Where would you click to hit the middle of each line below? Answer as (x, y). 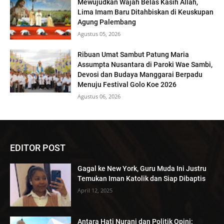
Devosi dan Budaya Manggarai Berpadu (140, 75)
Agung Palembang (107, 22)
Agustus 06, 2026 (99, 96)
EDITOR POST (38, 148)
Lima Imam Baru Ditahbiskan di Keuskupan (146, 12)
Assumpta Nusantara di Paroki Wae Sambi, (145, 65)
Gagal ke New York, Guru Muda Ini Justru (142, 169)
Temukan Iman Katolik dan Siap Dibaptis (142, 179)
